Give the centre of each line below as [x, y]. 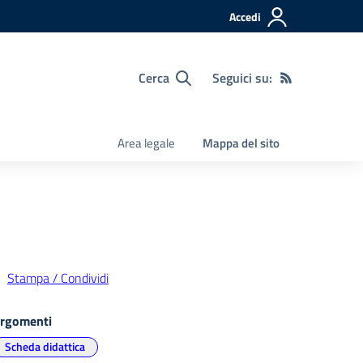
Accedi [245, 17]
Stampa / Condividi [58, 278]
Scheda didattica [45, 346]
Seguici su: [242, 78]
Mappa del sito [241, 143]
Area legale [146, 143]
